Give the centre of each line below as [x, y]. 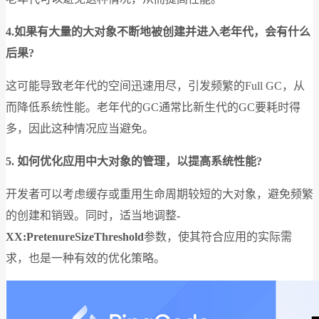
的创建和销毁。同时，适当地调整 [91, 215]
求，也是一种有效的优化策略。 [85, 258]
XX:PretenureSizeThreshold [75, 236]
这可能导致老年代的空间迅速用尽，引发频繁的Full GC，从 [155, 85]
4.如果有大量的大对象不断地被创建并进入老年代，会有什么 [158, 31]
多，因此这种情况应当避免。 [80, 128]
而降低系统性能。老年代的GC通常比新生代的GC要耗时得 [153, 107]
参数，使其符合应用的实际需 [218, 236]
